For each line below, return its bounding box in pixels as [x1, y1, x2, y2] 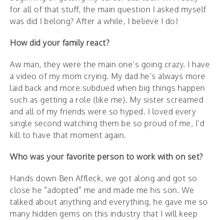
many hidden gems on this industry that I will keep [10, 208, 197, 219]
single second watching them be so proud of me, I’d [10, 118, 204, 128]
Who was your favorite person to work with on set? [10, 151, 203, 162]
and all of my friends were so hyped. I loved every [10, 106, 196, 116]
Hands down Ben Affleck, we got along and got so [10, 173, 197, 183]
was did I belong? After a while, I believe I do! [10, 16, 178, 26]
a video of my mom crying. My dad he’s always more [10, 71, 206, 81]
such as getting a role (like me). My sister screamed [10, 94, 203, 105]
